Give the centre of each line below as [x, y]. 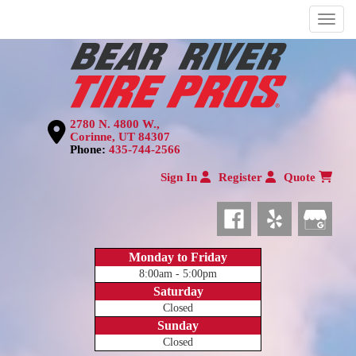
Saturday [178, 292]
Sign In [180, 178]
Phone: [89, 150]
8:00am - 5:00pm [178, 274]
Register [242, 178]
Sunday [178, 326]
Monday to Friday [178, 257]
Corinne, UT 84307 [120, 137]
